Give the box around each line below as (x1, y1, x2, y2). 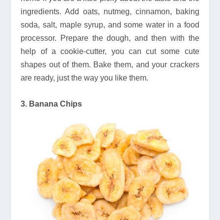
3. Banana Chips (21, 99, 82, 108)
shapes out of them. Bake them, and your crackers (21, 60, 199, 69)
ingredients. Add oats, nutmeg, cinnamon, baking (21, 7, 199, 16)
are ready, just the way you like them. (21, 74, 149, 82)
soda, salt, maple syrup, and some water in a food (21, 21, 199, 29)
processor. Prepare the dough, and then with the (21, 34, 199, 43)
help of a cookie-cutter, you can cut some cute (21, 47, 199, 56)
